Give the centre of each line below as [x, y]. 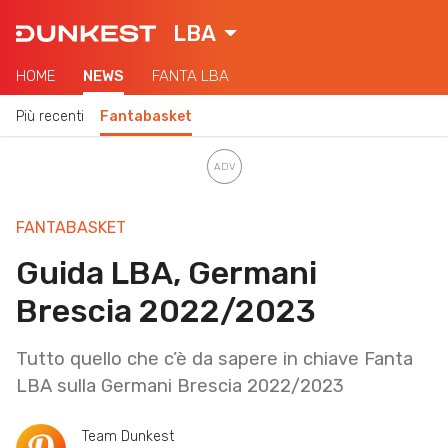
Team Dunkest [128, 436]
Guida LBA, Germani [166, 272]
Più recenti [50, 116]
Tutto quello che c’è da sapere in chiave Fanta [214, 358]
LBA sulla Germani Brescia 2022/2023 [180, 385]
